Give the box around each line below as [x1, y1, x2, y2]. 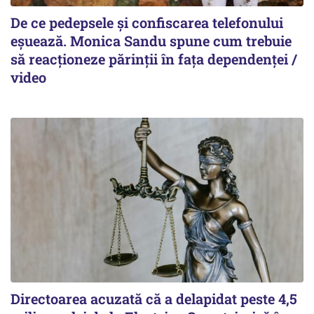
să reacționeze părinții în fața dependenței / [11, 49, 297, 68]
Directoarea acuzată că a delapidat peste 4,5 [11, 289, 297, 308]
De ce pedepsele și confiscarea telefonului [11, 13, 283, 32]
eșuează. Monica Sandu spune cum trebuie [11, 31, 292, 50]
